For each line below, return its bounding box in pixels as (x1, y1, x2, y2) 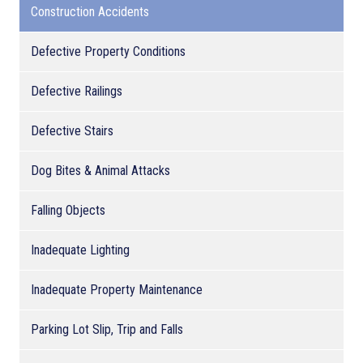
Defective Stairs (31, 122, 113, 139)
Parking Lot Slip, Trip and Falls (31, 321, 183, 337)
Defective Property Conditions (31, 43, 186, 59)
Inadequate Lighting (31, 241, 130, 258)
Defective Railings (31, 83, 122, 99)
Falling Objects (31, 202, 105, 218)
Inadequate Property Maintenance (31, 281, 203, 297)
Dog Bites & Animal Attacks (31, 162, 170, 178)
